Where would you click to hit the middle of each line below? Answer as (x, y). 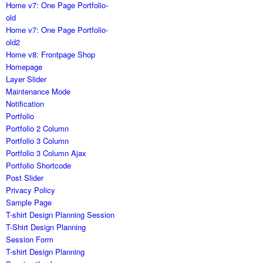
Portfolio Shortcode (39, 166)
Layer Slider (26, 79)
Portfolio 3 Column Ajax (46, 153)
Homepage (24, 67)
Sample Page (29, 203)
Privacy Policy (31, 190)
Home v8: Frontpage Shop (51, 55)
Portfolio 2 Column (38, 129)
